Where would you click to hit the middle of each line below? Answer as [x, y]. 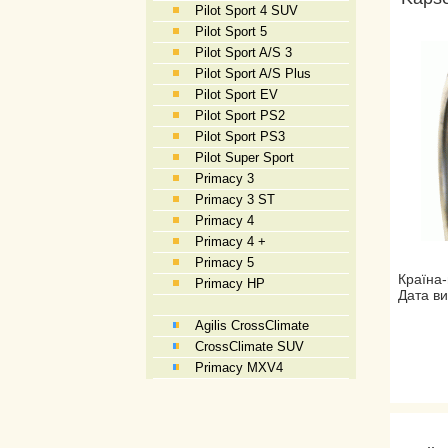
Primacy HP [230, 283]
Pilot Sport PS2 [240, 115]
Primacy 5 [224, 262]
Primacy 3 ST [235, 199]
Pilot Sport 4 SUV [246, 10]
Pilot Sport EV [236, 94]
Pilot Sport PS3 [240, 136]
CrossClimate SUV [249, 346]
